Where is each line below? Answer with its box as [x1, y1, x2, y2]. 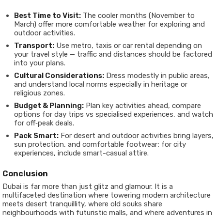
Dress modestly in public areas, [104, 71, 210, 80]
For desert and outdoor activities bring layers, [59, 131, 214, 140]
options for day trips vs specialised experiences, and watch [14, 110, 213, 119]
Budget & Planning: [14, 101, 84, 110]
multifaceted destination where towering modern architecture [2, 191, 211, 200]
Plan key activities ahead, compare [84, 101, 201, 110]
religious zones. [14, 89, 65, 98]
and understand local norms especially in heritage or [14, 80, 187, 89]
